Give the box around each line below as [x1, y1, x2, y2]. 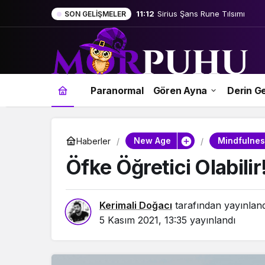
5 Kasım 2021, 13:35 [99, 214, 187, 226]
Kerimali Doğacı [99, 199, 172, 211]
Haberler [76, 135, 111, 146]
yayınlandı [187, 214, 235, 226]
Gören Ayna [153, 84, 207, 96]
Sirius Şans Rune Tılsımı [157, 8, 245, 18]
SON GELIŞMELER [64, 9, 126, 18]
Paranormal [91, 84, 144, 96]
